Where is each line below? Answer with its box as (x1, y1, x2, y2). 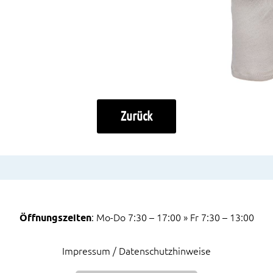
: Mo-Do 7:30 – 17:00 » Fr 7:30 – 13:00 (91, 212, 254, 224)
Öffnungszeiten (19, 212, 91, 224)
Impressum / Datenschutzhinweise (62, 246, 211, 257)
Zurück (121, 108, 152, 124)
